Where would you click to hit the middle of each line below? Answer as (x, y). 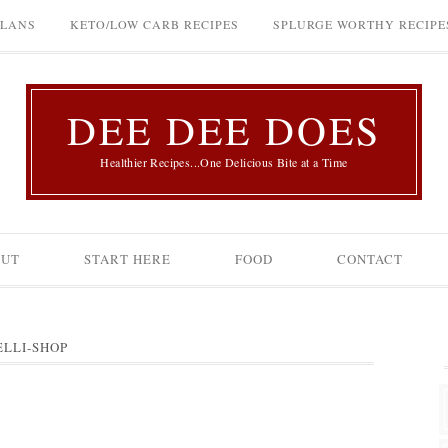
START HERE (127, 259)
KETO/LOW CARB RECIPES (154, 24)
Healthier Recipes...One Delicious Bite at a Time (224, 162)
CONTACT (370, 259)
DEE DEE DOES (224, 129)
